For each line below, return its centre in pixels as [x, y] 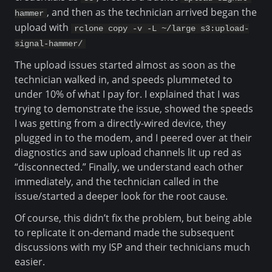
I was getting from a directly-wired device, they [120, 123]
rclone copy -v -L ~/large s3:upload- [161, 28]
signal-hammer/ [49, 43]
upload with [43, 27]
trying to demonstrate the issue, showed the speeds [134, 108]
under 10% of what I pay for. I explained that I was [127, 94]
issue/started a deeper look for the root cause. [121, 196]
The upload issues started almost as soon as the [125, 65]
